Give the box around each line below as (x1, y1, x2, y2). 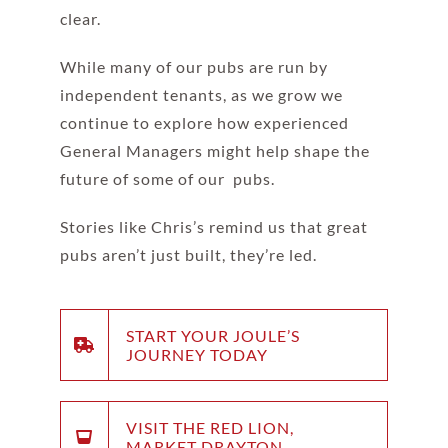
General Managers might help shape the (59, 141, 370, 161)
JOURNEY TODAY (125, 345, 268, 365)
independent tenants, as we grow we (59, 85, 343, 105)
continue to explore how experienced (59, 113, 349, 133)
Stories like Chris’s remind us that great (59, 217, 368, 237)
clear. (59, 9, 101, 29)
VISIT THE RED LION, (125, 418, 294, 438)
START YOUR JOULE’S (125, 326, 300, 346)
